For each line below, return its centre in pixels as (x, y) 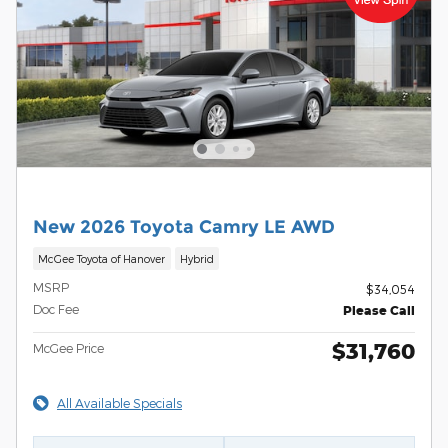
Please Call (379, 311)
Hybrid (196, 259)
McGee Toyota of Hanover (102, 259)
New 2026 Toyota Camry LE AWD (184, 226)
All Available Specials (119, 403)
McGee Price (68, 348)
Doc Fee (56, 309)
